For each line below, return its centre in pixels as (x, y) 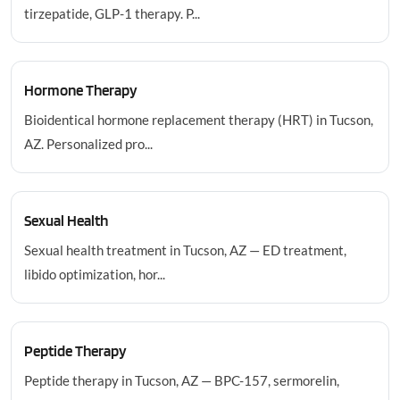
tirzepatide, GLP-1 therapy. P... (112, 13)
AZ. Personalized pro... (88, 144)
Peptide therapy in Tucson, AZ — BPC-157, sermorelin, (182, 380)
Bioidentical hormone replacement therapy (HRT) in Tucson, (199, 120)
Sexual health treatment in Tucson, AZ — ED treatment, (185, 250)
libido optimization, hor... (95, 274)
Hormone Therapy (81, 90)
